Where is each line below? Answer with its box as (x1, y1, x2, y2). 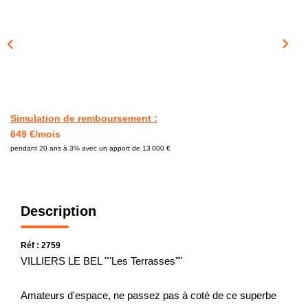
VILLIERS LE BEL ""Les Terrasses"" (21, 254, 182, 267)
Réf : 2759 (21, 240, 60, 250)
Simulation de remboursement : (10, 112, 157, 124)
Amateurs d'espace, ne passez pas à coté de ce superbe (21, 289, 276, 301)
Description (21, 203, 96, 219)
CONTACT (124, 1, 184, 15)
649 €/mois (10, 128, 60, 140)
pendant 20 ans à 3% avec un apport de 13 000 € (10, 144, 170, 152)
